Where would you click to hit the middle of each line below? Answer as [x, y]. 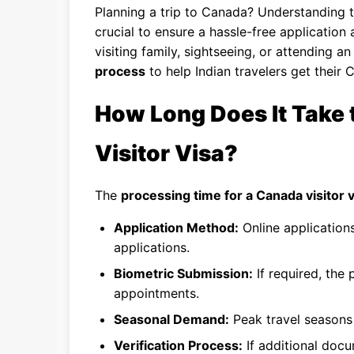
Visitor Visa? [166, 153]
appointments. [156, 293]
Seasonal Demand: [171, 319]
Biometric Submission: [183, 273]
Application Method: [176, 228]
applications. [152, 247]
